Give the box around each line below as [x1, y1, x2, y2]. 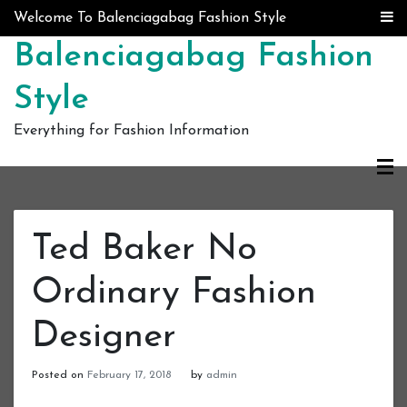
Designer [32, 319, 176, 355]
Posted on [32, 370, 87, 381]
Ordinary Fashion [32, 275, 316, 312]
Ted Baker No [32, 232, 257, 268]
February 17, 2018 [87, 370, 171, 381]
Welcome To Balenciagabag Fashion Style [14, 11, 286, 25]
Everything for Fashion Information [14, 124, 249, 138]
